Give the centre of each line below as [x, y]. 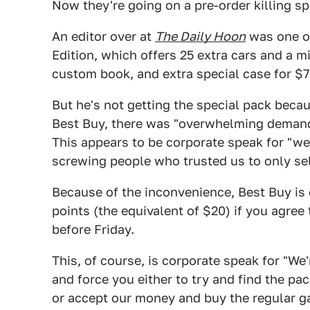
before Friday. [93, 229]
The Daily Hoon [200, 36]
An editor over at [103, 36]
